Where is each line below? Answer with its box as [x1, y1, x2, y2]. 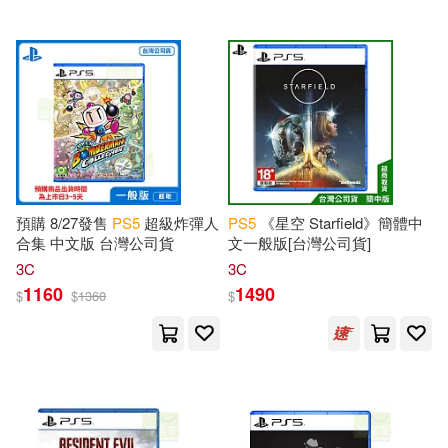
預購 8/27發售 [16, 212, 112, 233]
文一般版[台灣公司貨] [228, 232, 371, 253]
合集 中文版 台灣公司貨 [16, 232, 174, 253]
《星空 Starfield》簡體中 [256, 212, 423, 233]
